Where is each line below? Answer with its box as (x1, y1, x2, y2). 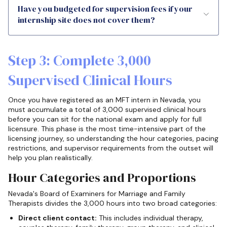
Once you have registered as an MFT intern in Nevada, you (8, 95, 201, 105)
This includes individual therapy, (97, 213, 203, 222)
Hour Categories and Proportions (8, 169, 196, 186)
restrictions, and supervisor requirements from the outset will (8, 143, 213, 153)
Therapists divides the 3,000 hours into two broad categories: (8, 198, 217, 208)
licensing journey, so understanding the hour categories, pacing (8, 134, 218, 143)
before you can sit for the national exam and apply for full (8, 115, 202, 124)
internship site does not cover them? (18, 14, 155, 26)
